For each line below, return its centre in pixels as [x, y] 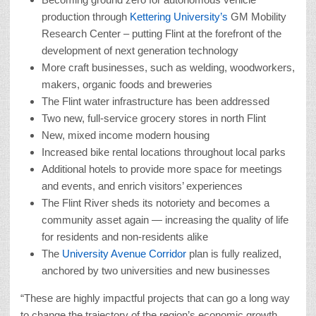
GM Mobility [259, 16]
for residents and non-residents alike [125, 236]
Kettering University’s [180, 16]
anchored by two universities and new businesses [156, 270]
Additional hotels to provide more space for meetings [162, 169]
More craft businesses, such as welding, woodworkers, [168, 67]
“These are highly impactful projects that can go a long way [155, 298]
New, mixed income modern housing [126, 135]
